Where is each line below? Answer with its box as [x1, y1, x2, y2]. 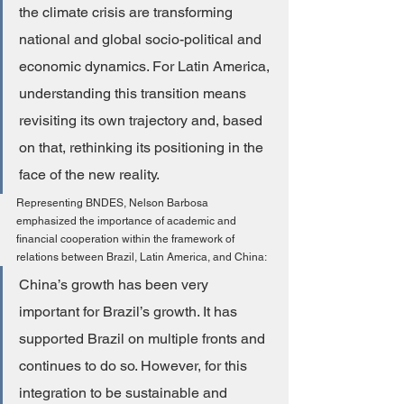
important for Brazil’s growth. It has [19, 303, 241, 321]
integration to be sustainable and [19, 384, 231, 402]
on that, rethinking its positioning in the [19, 139, 267, 157]
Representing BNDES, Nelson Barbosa [16, 197, 211, 210]
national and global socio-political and [19, 31, 265, 49]
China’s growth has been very [19, 276, 212, 294]
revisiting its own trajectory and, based [19, 112, 266, 130]
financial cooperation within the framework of [16, 233, 237, 246]
